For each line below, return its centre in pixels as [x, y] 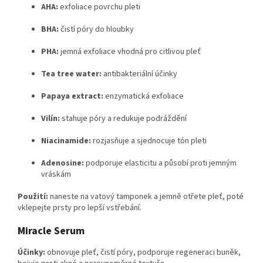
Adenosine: [63, 163]
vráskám [56, 175]
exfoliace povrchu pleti [99, 7]
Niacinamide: [66, 141]
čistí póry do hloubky [96, 30]
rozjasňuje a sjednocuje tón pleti [149, 141]
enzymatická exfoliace [144, 97]
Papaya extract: [72, 97]
